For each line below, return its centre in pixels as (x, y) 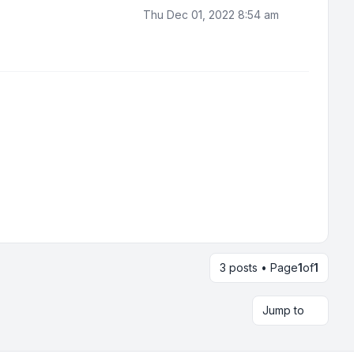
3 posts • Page (259, 267)
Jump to (283, 310)
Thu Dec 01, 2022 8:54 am (211, 15)
